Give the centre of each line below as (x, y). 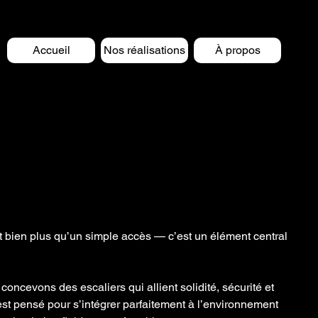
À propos (237, 50)
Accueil (51, 50)
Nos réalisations (144, 50)
